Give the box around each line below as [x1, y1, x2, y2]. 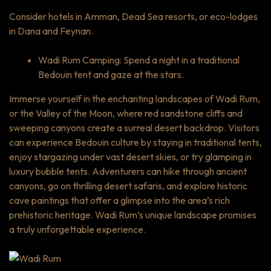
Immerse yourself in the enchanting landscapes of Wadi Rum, [9, 92, 260, 105]
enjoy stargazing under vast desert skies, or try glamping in [9, 150, 252, 163]
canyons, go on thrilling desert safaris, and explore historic [9, 179, 247, 192]
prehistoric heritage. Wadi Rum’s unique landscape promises [9, 208, 256, 221]
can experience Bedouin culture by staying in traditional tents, [9, 135, 262, 148]
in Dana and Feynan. [9, 24, 93, 37]
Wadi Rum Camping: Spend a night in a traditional [38, 53, 240, 66]
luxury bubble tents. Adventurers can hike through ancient [9, 165, 247, 177]
